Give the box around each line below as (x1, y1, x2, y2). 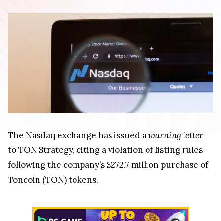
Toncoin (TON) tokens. (8, 174, 98, 185)
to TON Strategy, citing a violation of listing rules (8, 144, 203, 155)
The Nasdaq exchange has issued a (8, 129, 148, 141)
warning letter (148, 129, 203, 141)
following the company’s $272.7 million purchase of (8, 159, 208, 170)
